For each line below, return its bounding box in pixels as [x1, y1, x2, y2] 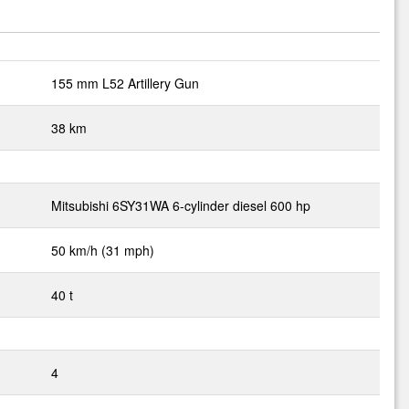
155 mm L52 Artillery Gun [51, 74, 199, 92]
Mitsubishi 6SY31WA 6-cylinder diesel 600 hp [51, 196, 310, 215]
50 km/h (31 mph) [51, 241, 154, 259]
